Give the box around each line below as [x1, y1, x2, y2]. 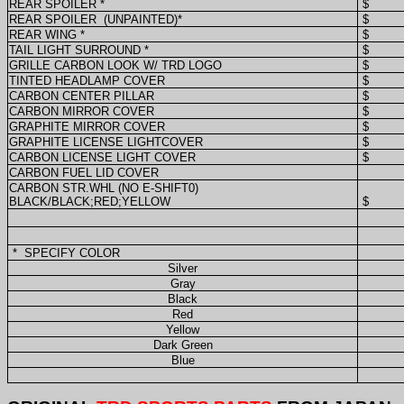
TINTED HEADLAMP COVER [9, 73, 165, 87]
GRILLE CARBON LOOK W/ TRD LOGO [9, 58, 222, 72]
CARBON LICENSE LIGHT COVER [9, 150, 196, 164]
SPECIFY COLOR [24, 245, 120, 260]
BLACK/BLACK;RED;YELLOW [9, 194, 170, 208]
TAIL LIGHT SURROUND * [9, 42, 149, 57]
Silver [168, 261, 197, 275]
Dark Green [152, 337, 213, 352]
